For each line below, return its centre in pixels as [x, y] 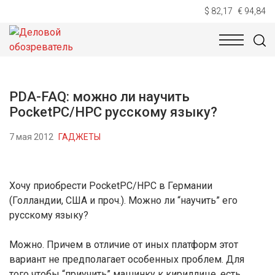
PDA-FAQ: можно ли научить [99, 97]
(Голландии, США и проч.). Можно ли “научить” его [123, 200]
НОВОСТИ [33, 50]
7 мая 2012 [31, 137]
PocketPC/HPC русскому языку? [113, 112]
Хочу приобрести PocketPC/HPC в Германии [111, 186]
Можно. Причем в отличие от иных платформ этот [124, 245]
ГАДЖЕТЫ [79, 137]
